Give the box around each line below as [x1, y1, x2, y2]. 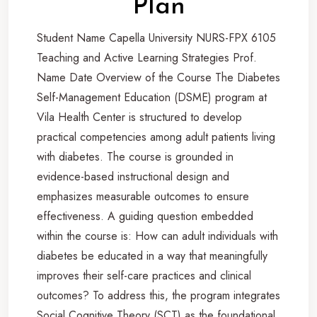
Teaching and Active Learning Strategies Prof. [37, 49, 257, 66]
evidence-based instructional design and [37, 168, 229, 185]
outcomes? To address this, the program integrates [37, 287, 280, 304]
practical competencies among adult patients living [37, 128, 275, 145]
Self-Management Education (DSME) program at [37, 88, 267, 105]
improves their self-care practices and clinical [37, 267, 251, 284]
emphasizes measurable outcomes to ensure [37, 188, 249, 204]
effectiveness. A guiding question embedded [37, 207, 253, 224]
